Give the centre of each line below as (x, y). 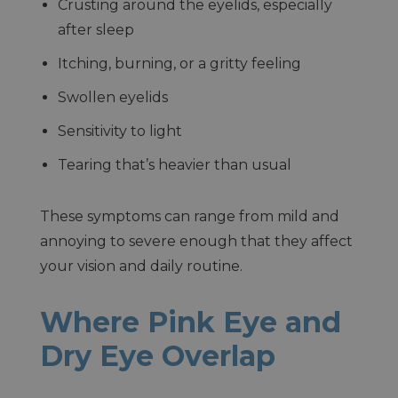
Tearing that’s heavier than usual (174, 164)
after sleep (96, 29)
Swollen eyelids (112, 97)
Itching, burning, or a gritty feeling (179, 63)
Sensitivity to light (119, 131)
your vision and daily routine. (141, 266)
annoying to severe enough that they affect (196, 241)
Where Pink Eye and (190, 322)
